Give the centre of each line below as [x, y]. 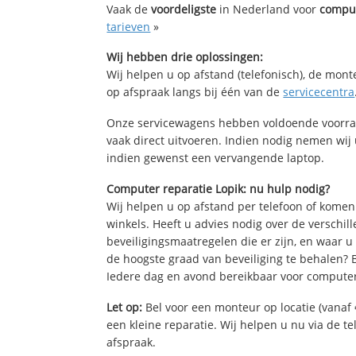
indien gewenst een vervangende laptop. [216, 158]
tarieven [129, 26]
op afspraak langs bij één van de [195, 92]
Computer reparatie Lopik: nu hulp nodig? [219, 189]
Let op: [125, 307]
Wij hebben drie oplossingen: [185, 57]
